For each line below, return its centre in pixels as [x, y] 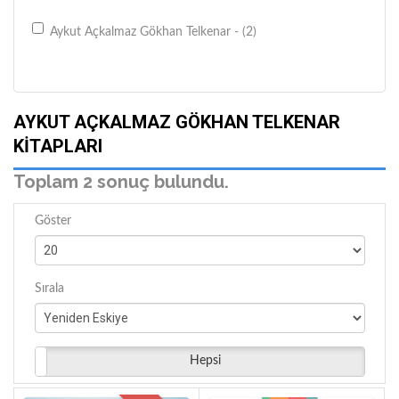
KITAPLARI [58, 146]
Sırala [49, 288]
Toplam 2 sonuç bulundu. [121, 182]
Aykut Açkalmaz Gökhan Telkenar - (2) [153, 32]
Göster [53, 220]
